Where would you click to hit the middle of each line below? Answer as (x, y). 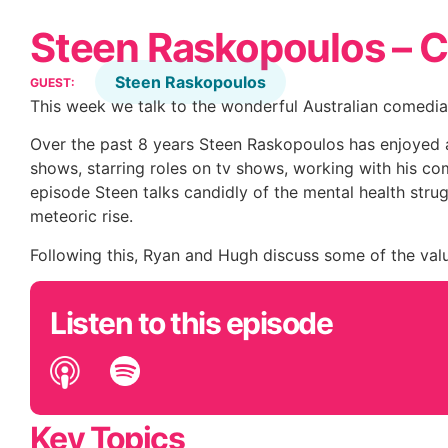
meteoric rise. (81, 216)
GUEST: (52, 82)
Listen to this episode (191, 323)
